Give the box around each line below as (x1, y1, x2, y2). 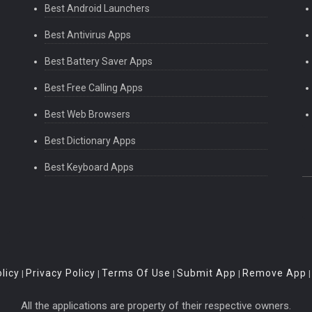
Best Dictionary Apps (44, 135, 136, 147)
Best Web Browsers (44, 109, 130, 120)
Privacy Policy (26, 267, 95, 279)
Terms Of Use (102, 267, 171, 279)
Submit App (177, 267, 236, 279)
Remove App (242, 267, 306, 279)
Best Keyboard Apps (44, 162, 134, 173)
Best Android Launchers (44, 3, 150, 15)
